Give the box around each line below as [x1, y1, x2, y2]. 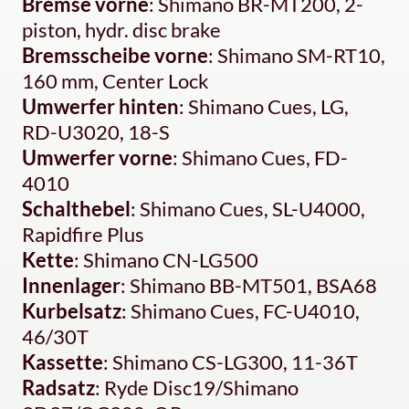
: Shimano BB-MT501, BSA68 [121, 273, 377, 299]
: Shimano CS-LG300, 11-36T [103, 350, 358, 375]
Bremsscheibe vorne [22, 43, 208, 68]
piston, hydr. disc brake [22, 17, 221, 43]
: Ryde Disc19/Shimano [95, 375, 299, 401]
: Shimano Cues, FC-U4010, [121, 299, 360, 324]
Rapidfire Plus [22, 222, 144, 247]
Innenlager [22, 273, 121, 299]
